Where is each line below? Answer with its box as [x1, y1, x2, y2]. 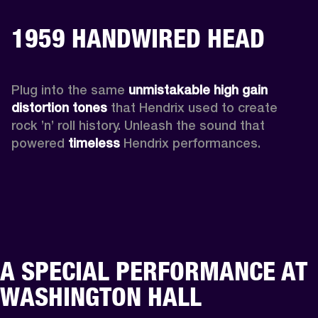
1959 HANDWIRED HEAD [11, 22, 265, 54]
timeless [65, 135, 120, 150]
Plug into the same [11, 82, 128, 97]
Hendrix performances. [120, 135, 261, 150]
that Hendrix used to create [111, 99, 278, 115]
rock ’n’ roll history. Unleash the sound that [11, 117, 265, 133]
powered [11, 135, 65, 150]
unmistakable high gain [128, 82, 268, 97]
